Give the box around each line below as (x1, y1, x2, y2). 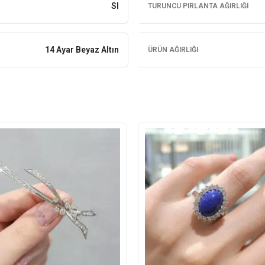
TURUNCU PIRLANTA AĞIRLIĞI (147, 2, 248, 10)
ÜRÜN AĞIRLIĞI (147, 46, 198, 54)
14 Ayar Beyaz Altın (44, 45, 119, 54)
